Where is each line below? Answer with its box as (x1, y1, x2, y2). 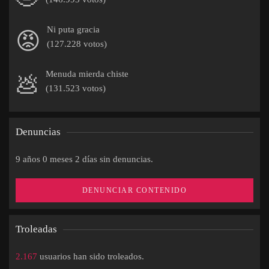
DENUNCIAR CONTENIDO (82, 186, 187, 195)
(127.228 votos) (47, 39, 107, 49)
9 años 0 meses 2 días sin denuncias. (16, 154, 153, 164)
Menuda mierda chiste (46, 69, 128, 79)
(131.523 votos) (46, 83, 106, 93)
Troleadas (16, 223, 57, 235)
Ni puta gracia (47, 25, 100, 34)
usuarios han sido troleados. (37, 252, 144, 261)
